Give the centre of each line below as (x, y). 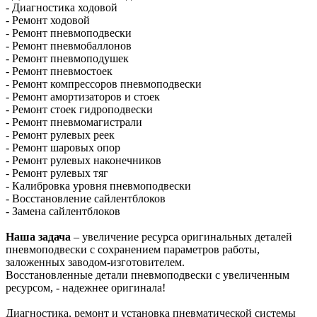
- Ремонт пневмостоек (59, 71)
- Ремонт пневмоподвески (69, 33)
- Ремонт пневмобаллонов (69, 45)
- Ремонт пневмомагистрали (74, 122)
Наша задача (38, 236)
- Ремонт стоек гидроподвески (79, 109)
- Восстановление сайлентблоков (86, 198)
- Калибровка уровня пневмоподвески (98, 185)
